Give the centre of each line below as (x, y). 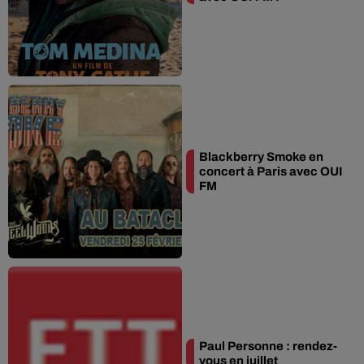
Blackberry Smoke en (261, 157)
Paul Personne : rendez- (268, 346)
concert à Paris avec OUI (271, 171)
